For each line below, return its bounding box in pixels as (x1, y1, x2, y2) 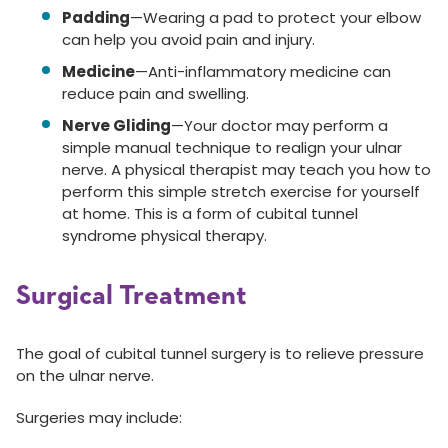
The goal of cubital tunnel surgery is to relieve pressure (16, 343, 424, 364)
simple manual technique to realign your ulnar (62, 137, 402, 158)
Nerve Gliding (62, 115, 171, 136)
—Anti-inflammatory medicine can (135, 61, 391, 82)
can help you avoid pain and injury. (62, 29, 315, 50)
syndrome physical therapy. (62, 225, 267, 246)
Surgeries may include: (16, 407, 182, 428)
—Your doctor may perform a (171, 115, 388, 136)
